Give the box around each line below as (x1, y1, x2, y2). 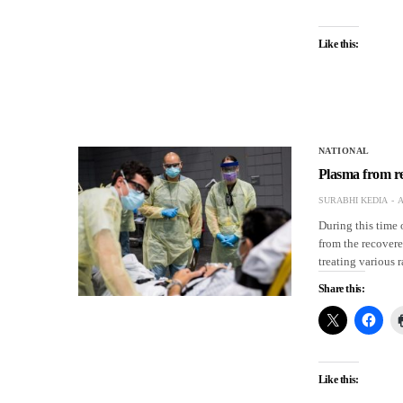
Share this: (318, 282, 365, 295)
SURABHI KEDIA (318, 194, 388, 205)
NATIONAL (318, 145, 370, 156)
